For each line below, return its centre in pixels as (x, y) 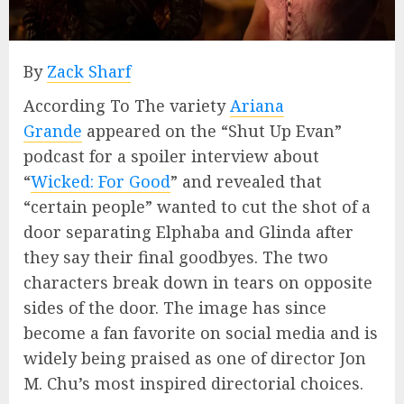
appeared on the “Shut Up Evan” (212, 130)
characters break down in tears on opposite (198, 282)
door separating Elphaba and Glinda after (188, 231)
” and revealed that (246, 181)
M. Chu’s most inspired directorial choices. (193, 383)
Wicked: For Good (101, 181)
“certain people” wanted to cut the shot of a (197, 206)
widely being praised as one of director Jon (195, 358)
